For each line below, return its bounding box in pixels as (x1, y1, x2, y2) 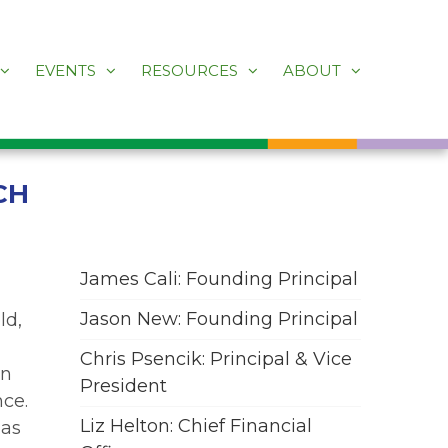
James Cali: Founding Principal (80, 268, 359, 290)
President (80, 375, 168, 397)
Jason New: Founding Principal (80, 308, 359, 330)
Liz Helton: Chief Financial (80, 415, 313, 437)
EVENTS (35, 61, 96, 80)
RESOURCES (141, 61, 238, 80)
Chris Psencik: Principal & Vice (80, 348, 353, 370)
